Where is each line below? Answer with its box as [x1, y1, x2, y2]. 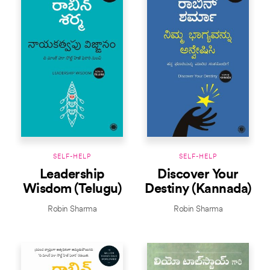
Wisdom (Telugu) [22, 183, 122, 197]
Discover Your [157, 168, 239, 183]
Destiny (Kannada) [145, 183, 251, 197]
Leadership [39, 168, 105, 183]
